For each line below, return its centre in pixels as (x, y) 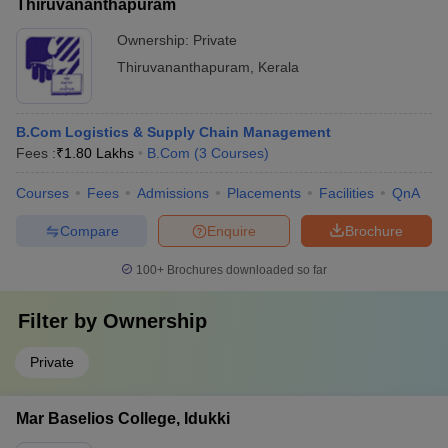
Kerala (278, 67)
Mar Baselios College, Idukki (123, 418)
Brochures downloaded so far (245, 270)
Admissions (173, 193)
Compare (89, 230)
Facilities (346, 193)
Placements (264, 193)
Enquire (231, 230)
